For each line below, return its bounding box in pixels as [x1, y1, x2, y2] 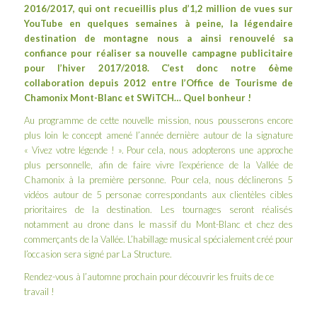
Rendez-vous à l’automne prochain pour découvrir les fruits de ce [23, 270, 274, 282]
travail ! [23, 285, 54, 297]
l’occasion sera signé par [23, 248, 122, 260]
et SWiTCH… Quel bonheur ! [122, 91, 251, 103]
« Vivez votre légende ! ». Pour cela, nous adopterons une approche [23, 144, 294, 156]
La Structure [121, 248, 170, 260]
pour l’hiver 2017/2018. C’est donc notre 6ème [23, 62, 294, 74]
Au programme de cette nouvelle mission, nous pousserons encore [23, 114, 294, 126]
